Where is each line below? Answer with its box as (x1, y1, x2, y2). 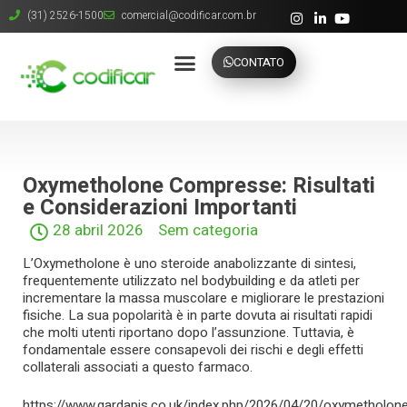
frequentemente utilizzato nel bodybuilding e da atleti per (23, 271, 360, 292)
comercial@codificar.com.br (122, 7, 256, 24)
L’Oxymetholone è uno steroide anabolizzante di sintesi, (23, 253, 356, 274)
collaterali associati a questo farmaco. (23, 357, 253, 378)
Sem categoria (158, 219, 258, 243)
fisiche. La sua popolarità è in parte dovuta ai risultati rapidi (23, 305, 372, 326)
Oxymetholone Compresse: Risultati (23, 170, 375, 203)
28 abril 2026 (53, 219, 144, 243)
